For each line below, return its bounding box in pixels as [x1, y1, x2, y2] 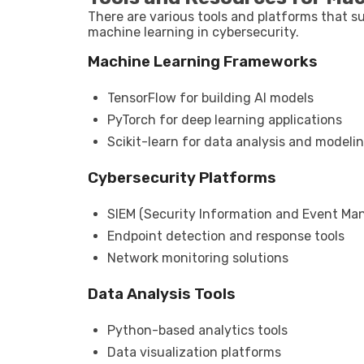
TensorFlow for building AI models [107, 90, 314, 106]
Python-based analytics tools [107, 323, 288, 338]
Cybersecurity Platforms [88, 169, 276, 187]
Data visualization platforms [107, 344, 281, 360]
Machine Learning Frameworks [88, 53, 318, 71]
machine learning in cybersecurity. [88, 24, 299, 40]
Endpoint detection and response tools [107, 228, 344, 244]
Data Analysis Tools [88, 285, 236, 303]
